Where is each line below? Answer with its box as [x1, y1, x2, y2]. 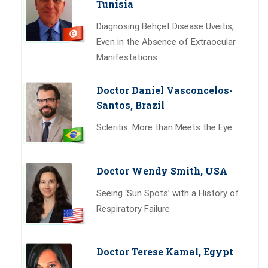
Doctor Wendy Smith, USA [96, 164, 227, 177]
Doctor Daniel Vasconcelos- [96, 83, 233, 96]
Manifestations [96, 51, 157, 63]
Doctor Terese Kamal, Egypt [96, 245, 233, 258]
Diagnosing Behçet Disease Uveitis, [96, 20, 234, 32]
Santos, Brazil [96, 98, 165, 111]
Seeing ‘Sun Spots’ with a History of [96, 187, 239, 199]
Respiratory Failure [96, 203, 170, 214]
